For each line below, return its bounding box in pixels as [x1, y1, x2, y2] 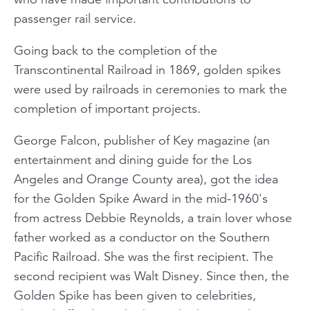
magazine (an [194, 132, 270, 148]
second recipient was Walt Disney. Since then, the [14, 268, 289, 284]
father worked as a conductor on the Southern [14, 229, 270, 245]
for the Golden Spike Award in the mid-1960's [14, 190, 268, 206]
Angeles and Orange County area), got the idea [14, 171, 278, 187]
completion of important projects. [14, 100, 201, 116]
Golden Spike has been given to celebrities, [14, 287, 256, 303]
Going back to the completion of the [14, 42, 217, 58]
